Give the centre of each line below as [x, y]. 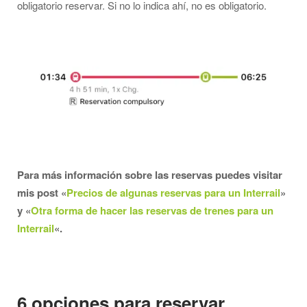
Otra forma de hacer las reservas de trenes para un [152, 211]
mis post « [42, 193]
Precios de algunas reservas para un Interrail [173, 193]
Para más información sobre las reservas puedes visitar [150, 175]
